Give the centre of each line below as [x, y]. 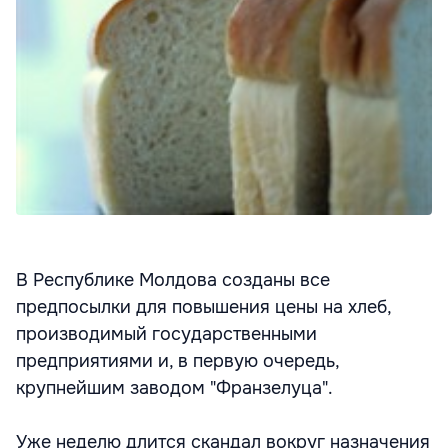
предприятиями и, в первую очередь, [177, 360]
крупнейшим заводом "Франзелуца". [174, 387]
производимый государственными [166, 333]
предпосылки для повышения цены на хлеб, [203, 306]
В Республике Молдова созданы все [173, 279]
